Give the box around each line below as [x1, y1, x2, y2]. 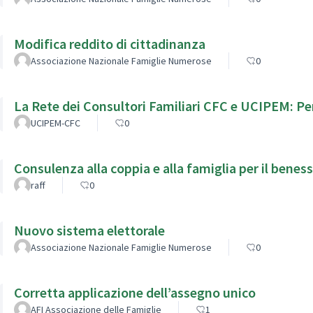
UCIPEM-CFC [31, 116, 80, 129]
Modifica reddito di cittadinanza [14, 34, 205, 52]
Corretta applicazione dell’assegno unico [14, 283, 256, 301]
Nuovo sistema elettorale [14, 221, 165, 239]
